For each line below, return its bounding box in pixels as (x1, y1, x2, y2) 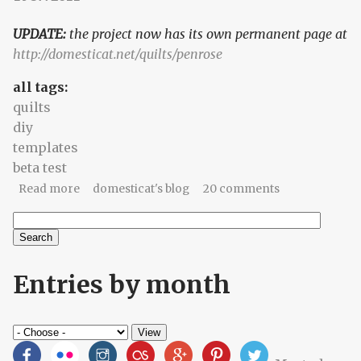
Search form (13, 235, 163, 267)
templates (13, 139, 78, 156)
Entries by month (13, 269, 230, 301)
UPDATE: (13, 26, 66, 43)
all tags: (13, 79, 71, 96)
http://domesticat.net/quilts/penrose (13, 46, 222, 63)
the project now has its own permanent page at (66, 26, 347, 43)
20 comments (202, 182, 280, 197)
